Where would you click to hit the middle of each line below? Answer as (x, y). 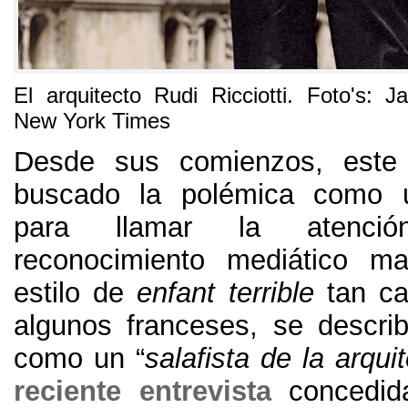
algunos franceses (132, 326)
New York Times (92, 121)
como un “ (79, 359)
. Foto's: (337, 96)
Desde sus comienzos (164, 162)
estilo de (69, 293)
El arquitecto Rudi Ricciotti (150, 96)
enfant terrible (225, 293)
